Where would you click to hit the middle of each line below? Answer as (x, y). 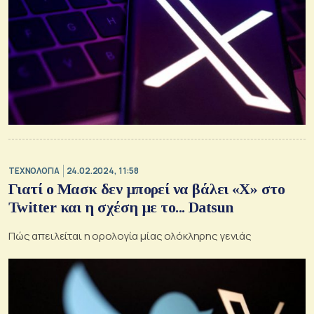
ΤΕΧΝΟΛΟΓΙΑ (34, 170)
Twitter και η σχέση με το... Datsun (121, 207)
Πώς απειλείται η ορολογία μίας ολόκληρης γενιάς (130, 236)
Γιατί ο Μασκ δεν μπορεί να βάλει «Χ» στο (146, 189)
